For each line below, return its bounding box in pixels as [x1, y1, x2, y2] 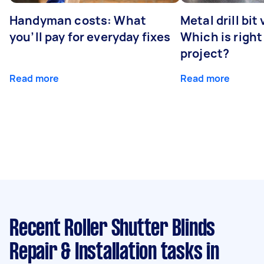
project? [180, 45, 230, 61]
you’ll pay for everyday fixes [9, 28, 171, 45]
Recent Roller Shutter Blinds [9, 218, 215, 240]
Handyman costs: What [9, 12, 146, 28]
